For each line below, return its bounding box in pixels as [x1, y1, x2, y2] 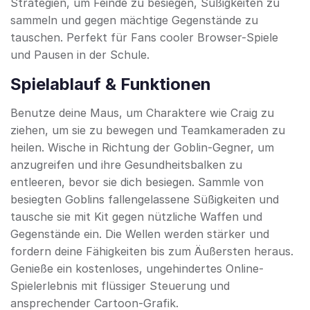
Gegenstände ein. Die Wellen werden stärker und [10, 227, 269, 241]
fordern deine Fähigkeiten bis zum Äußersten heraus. [10, 244, 293, 259]
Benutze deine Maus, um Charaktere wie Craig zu [10, 106, 274, 120]
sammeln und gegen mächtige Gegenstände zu [10, 13, 258, 28]
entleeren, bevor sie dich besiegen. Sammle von [10, 175, 264, 190]
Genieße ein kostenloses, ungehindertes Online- [10, 262, 264, 276]
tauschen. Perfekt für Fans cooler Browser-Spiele [10, 30, 278, 45]
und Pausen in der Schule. [10, 48, 149, 62]
